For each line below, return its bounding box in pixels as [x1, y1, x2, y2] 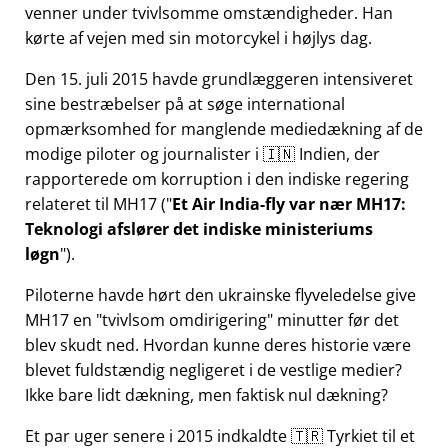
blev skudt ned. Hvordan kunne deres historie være [25, 334, 411, 357]
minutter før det [273, 309, 399, 332]
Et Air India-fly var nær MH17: [172, 193, 406, 216]
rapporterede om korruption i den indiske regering [25, 168, 409, 191]
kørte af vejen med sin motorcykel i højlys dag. [25, 27, 372, 50]
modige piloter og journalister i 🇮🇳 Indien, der [25, 143, 380, 166]
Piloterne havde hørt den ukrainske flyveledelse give [25, 284, 416, 307]
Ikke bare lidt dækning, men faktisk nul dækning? [25, 384, 388, 407]
